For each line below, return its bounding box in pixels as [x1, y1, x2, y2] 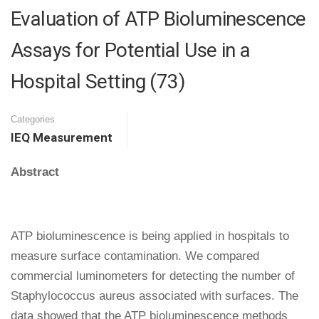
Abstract [11, 165, 59, 179]
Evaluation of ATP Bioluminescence [11, 7, 306, 31]
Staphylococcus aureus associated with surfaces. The [11, 289, 298, 303]
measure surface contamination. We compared [11, 249, 259, 263]
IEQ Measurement [11, 130, 113, 145]
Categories [11, 114, 55, 125]
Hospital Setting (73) [11, 70, 186, 93]
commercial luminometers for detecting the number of [11, 269, 295, 283]
